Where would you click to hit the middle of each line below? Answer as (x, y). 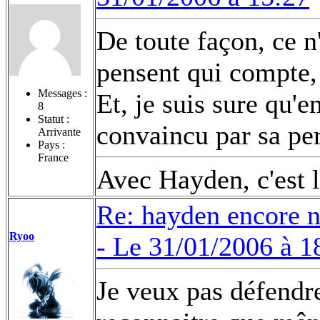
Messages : (62, 93)
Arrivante (59, 131)
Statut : (54, 119)
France (53, 157)
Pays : (51, 144)
